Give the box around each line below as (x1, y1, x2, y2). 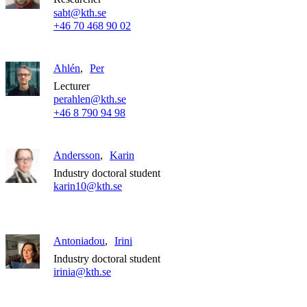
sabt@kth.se (53, 6, 106, 19)
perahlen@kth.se (53, 93, 126, 106)
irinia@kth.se (53, 266, 111, 278)
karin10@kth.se (53, 180, 122, 193)
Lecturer (53, 80, 90, 93)
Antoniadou (53, 235, 105, 247)
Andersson (53, 149, 100, 162)
